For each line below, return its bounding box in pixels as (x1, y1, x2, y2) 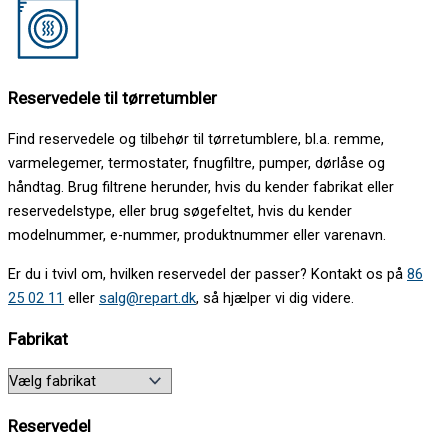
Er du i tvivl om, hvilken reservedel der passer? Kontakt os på (8, 264, 407, 283)
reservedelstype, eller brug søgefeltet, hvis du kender (8, 202, 352, 221)
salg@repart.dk (99, 288, 196, 307)
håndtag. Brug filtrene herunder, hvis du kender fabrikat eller (8, 178, 394, 197)
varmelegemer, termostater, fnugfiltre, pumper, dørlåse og (8, 154, 385, 173)
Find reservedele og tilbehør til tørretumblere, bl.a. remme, (8, 130, 384, 149)
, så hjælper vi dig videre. (196, 288, 354, 307)
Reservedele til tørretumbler (8, 88, 217, 109)
